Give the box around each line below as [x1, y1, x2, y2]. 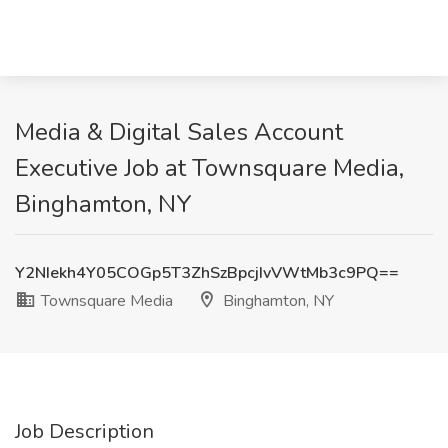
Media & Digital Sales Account [15, 116, 343, 148]
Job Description [15, 418, 154, 445]
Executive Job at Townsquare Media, [15, 152, 404, 184]
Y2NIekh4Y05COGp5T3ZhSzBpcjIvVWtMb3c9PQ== [15, 262, 399, 284]
